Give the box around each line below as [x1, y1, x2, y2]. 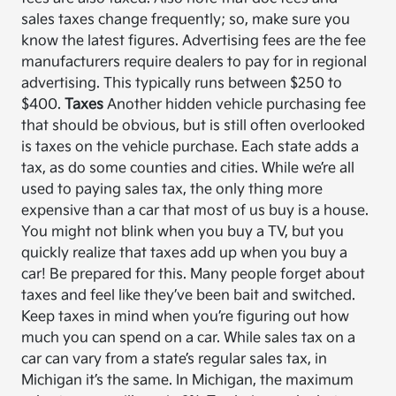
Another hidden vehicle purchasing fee [103, 96, 367, 114]
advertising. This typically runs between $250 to [21, 75, 343, 93]
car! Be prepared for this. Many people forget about [21, 266, 366, 284]
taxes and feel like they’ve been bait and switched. [21, 287, 356, 305]
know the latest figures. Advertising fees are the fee [21, 33, 367, 50]
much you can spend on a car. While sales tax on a [21, 330, 356, 347]
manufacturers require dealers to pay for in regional [21, 54, 368, 72]
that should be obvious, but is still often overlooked [21, 118, 366, 135]
